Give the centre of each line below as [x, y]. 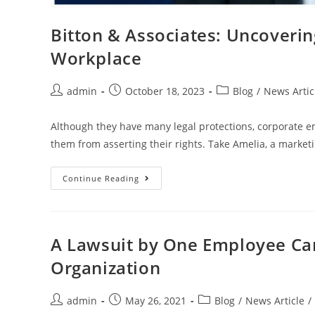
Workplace [96, 58]
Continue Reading [101, 178]
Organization [106, 267]
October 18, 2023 [165, 91]
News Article [275, 300]
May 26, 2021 [156, 300]
